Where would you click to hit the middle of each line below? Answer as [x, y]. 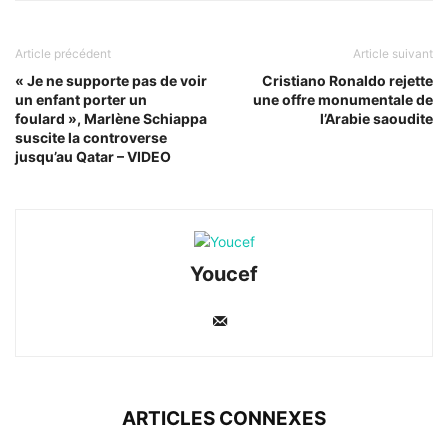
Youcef [224, 274]
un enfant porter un [81, 100]
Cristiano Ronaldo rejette [347, 81]
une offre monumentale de [343, 100]
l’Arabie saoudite [376, 119]
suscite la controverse [91, 138]
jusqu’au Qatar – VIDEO [93, 157]
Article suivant [393, 54]
